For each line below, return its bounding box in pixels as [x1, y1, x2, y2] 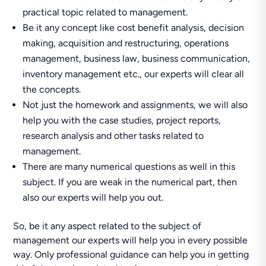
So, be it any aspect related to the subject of [13, 220, 202, 232]
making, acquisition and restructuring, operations [23, 37, 229, 49]
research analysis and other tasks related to [23, 130, 204, 141]
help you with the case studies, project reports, [23, 115, 221, 126]
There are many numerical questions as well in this [23, 161, 236, 172]
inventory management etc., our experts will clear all [23, 68, 245, 80]
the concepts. [23, 84, 81, 95]
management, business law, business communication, [23, 53, 251, 64]
